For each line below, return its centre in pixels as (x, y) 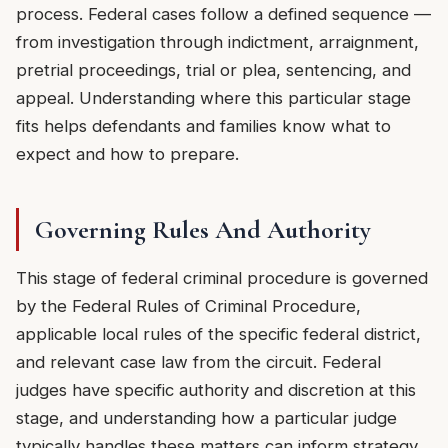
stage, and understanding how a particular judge (206, 417)
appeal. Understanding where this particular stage (213, 98)
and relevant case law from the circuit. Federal (198, 361)
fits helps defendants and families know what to (203, 126)
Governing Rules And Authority (203, 230)
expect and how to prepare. (127, 154)
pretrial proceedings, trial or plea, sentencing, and (213, 70)
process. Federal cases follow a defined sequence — (223, 14)
